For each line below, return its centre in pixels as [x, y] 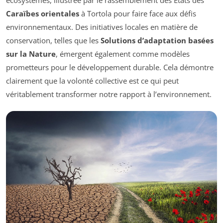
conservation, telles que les [53, 40]
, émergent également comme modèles [123, 54]
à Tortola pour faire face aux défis [138, 13]
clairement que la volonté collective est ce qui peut [92, 80]
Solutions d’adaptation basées [157, 40]
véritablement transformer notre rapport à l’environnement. [109, 94]
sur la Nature [31, 54]
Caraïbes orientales [43, 13]
